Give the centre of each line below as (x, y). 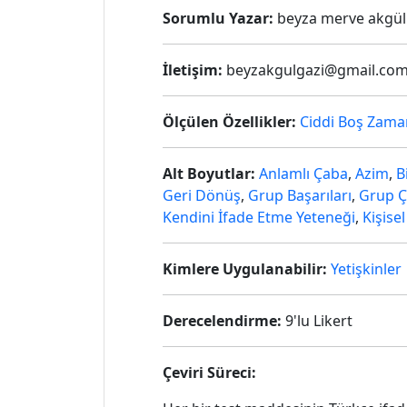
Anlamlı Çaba (303, 174)
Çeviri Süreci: (209, 372)
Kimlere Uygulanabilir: (245, 269)
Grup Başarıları (300, 195)
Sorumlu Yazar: (218, 18)
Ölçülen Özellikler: (229, 122)
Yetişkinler (366, 269)
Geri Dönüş (202, 195)
